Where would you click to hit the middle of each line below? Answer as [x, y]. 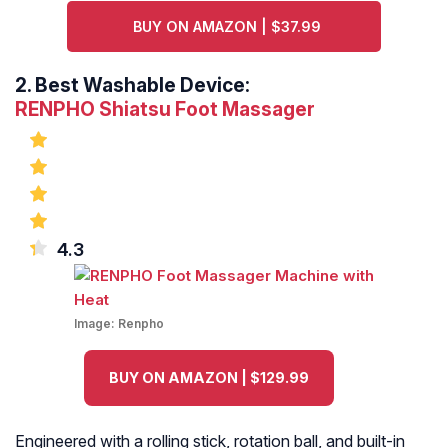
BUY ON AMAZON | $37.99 [226, 27]
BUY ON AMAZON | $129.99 [209, 378]
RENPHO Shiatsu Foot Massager [165, 109]
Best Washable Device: [142, 85]
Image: [96, 324]
